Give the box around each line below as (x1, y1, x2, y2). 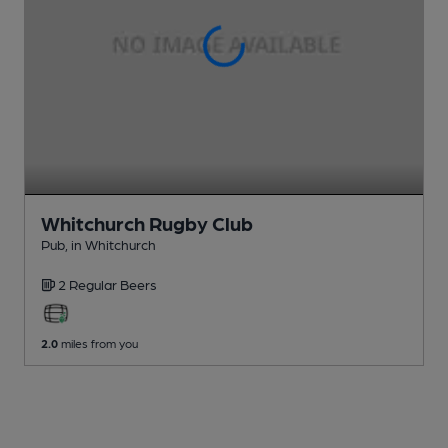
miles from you (58, 335, 138, 350)
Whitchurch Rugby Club (41, 210, 253, 235)
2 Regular (58, 275, 120, 292)
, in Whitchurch (65, 235, 156, 252)
